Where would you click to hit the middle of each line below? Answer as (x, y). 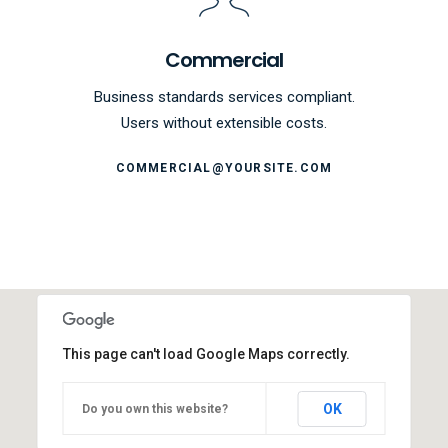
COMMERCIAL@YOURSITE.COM (224, 167)
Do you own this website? (154, 408)
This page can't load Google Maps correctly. (206, 353)
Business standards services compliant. (224, 97)
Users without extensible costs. (224, 123)
